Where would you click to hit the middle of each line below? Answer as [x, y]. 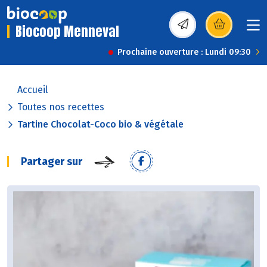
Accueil [32, 90]
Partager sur [52, 162]
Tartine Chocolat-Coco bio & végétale [100, 125]
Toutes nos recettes [61, 107]
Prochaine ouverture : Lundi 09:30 [184, 52]
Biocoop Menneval [67, 32]
